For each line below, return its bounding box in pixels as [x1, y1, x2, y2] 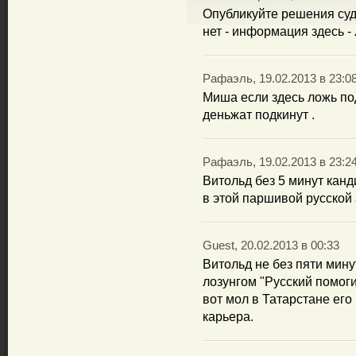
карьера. [203, 310, 253, 323]
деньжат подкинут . [203, 108, 315, 122]
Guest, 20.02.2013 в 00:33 [203, 239, 339, 252]
